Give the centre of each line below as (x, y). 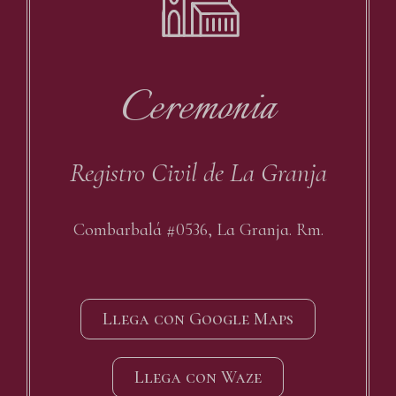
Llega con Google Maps (198, 319)
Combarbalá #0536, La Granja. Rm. (198, 229)
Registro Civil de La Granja (198, 172)
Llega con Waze (198, 377)
